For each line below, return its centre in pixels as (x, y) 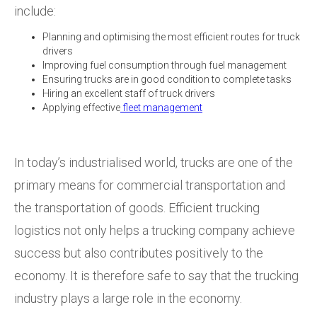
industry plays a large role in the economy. (128, 298)
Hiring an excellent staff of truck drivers (129, 93)
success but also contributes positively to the (139, 253)
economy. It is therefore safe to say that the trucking (156, 275)
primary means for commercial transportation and (150, 185)
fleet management (161, 107)
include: (36, 11)
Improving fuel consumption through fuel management (166, 65)
